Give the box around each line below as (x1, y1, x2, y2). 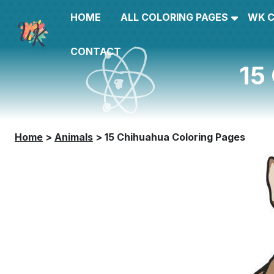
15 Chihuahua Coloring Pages (105, 131, 245, 143)
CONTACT (70, 45, 122, 57)
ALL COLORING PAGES (120, 11, 229, 23)
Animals (54, 131, 93, 143)
